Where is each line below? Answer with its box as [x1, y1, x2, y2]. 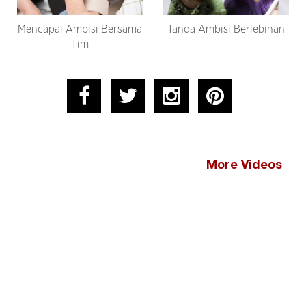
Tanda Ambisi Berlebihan [167, 23, 285, 35]
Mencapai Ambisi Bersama [18, 23, 142, 35]
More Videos [206, 159, 282, 172]
